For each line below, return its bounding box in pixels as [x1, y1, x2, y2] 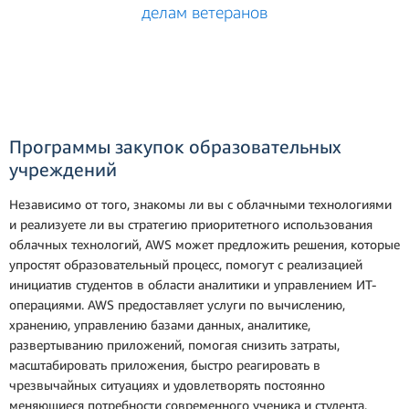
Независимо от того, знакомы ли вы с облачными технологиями [9, 195, 392, 212]
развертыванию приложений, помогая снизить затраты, [9, 336, 340, 352]
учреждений [9, 158, 117, 180]
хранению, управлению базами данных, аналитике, [9, 316, 310, 332]
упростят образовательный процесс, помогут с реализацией [9, 256, 362, 272]
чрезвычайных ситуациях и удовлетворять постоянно [9, 376, 325, 393]
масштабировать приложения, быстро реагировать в [9, 356, 320, 372]
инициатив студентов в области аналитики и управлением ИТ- [9, 276, 376, 292]
